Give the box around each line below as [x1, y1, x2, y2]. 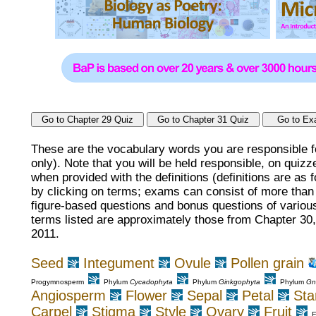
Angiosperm [31, 288, 106, 304]
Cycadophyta [130, 278, 173, 286]
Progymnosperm [31, 278, 84, 286]
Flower [126, 288, 167, 304]
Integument [83, 255, 154, 272]
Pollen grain [231, 255, 304, 272]
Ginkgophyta [219, 278, 260, 286]
